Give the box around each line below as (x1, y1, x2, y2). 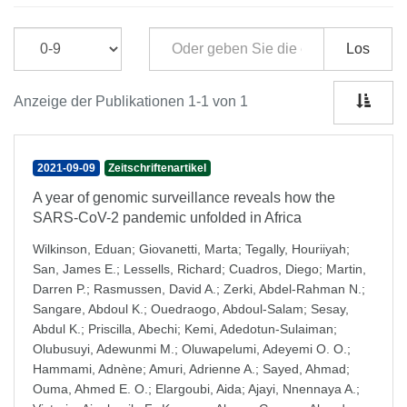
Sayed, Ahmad (263, 362, 346, 376)
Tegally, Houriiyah (245, 242, 346, 256)
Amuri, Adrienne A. (149, 362, 255, 376)
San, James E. (33, 262, 116, 276)
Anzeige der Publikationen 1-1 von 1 (14, 94, 248, 109)
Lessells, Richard (124, 262, 222, 276)
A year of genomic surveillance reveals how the (33, 190, 335, 205)
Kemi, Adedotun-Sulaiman (184, 322, 333, 336)
